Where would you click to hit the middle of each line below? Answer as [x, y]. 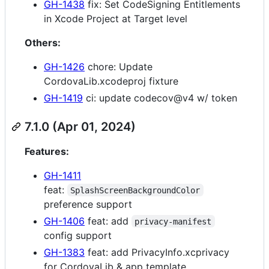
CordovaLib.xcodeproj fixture [111, 81]
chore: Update [119, 66]
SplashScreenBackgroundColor [135, 190]
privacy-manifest [173, 221]
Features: [47, 151]
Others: [43, 42]
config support [78, 235]
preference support [88, 204]
